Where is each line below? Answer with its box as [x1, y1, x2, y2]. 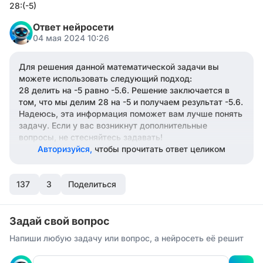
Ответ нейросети [33, 21, 114, 33]
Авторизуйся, [38, 144, 95, 154]
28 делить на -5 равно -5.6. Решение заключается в [19, 85, 230, 95]
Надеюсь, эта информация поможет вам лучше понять [19, 109, 242, 119]
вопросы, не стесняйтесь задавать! [19, 132, 163, 142]
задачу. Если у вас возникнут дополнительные [19, 120, 207, 130]
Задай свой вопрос [9, 215, 110, 227]
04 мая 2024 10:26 [33, 33, 109, 43]
